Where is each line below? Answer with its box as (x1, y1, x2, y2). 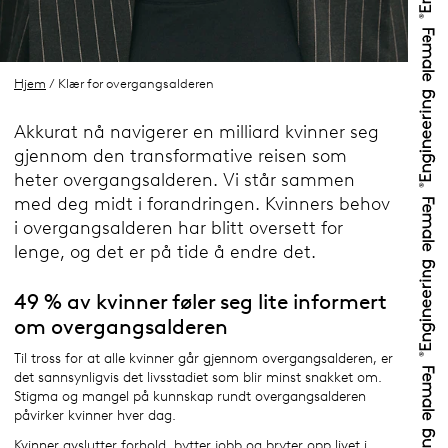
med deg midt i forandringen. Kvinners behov (14, 193, 390, 214)
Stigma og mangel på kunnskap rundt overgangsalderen (14, 388, 366, 405)
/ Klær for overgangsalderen (46, 76, 214, 91)
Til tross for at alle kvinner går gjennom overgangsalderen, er (14, 350, 393, 367)
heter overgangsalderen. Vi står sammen (14, 169, 355, 190)
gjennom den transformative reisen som (14, 145, 347, 166)
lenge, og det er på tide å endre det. (14, 241, 316, 262)
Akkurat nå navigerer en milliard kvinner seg (14, 121, 379, 142)
